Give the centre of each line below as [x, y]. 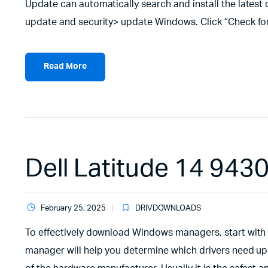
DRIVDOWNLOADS [168, 208]
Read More [65, 67]
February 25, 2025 [73, 208]
